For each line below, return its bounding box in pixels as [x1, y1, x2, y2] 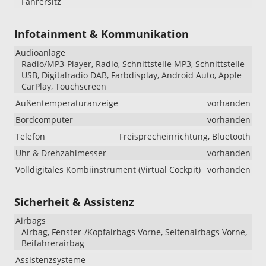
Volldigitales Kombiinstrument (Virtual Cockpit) [15, 164, 201, 176]
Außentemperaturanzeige [15, 97, 118, 109]
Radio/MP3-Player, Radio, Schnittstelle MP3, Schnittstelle [21, 58, 245, 70]
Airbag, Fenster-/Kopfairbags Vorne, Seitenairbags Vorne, [21, 226, 247, 238]
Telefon [15, 131, 45, 142]
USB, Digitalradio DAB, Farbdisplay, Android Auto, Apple [21, 69, 242, 81]
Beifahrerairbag [21, 237, 84, 249]
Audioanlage [15, 47, 65, 59]
